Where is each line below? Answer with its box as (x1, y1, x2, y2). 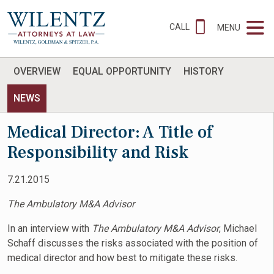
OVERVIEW (13, 65, 61, 77)
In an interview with (7, 223, 92, 234)
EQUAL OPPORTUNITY (73, 65, 171, 77)
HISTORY (183, 65, 224, 77)
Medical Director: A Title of (7, 121, 213, 143)
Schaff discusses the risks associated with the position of (7, 237, 258, 249)
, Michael (219, 223, 257, 234)
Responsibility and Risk (7, 141, 188, 163)
